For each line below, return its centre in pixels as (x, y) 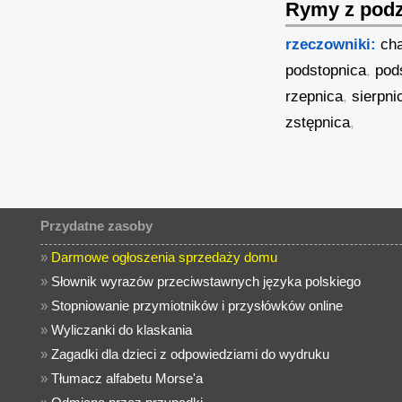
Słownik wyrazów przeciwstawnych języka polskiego (206, 281)
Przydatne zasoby (97, 226)
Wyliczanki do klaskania (122, 330)
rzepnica (315, 96)
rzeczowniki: (331, 44)
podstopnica (326, 70)
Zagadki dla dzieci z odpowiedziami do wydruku (191, 354)
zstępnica (318, 122)
